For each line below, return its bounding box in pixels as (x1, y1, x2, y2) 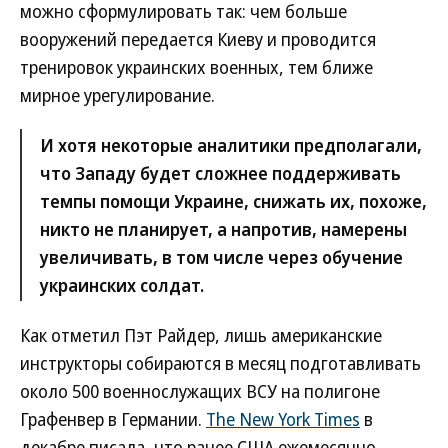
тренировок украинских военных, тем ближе (20, 55, 373, 79)
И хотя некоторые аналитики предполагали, (40, 133, 422, 157)
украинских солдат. (40, 273, 204, 297)
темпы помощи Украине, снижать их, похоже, (40, 189, 427, 213)
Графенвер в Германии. (20, 407, 206, 431)
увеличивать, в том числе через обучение (40, 245, 403, 269)
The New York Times (206, 407, 360, 431)
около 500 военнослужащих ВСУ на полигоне (20, 379, 380, 403)
